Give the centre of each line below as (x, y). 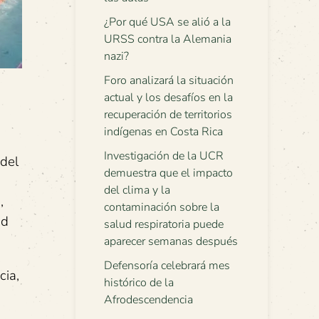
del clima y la (137, 190)
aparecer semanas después (171, 241)
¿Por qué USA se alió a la (167, 22)
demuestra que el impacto (168, 173)
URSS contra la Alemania (168, 39)
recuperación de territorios (168, 115)
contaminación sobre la (162, 207)
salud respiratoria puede (164, 224)
